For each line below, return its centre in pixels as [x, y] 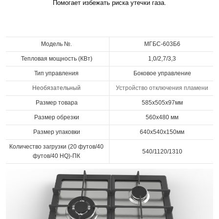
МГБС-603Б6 [162, 44]
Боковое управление [162, 74]
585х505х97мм [162, 103]
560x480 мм [162, 118]
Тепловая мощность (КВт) [56, 59]
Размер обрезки [56, 118]
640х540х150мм [162, 132]
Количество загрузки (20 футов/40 [57, 147]
